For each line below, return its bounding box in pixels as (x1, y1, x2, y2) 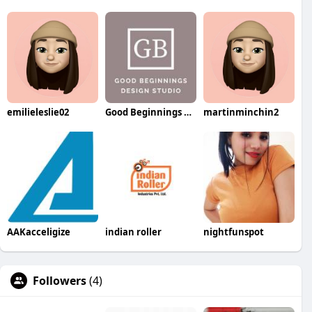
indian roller (104, 226, 162, 239)
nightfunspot (203, 226, 264, 239)
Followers (33, 273, 86, 289)
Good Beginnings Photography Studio (183, 106, 192, 119)
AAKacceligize (7, 226, 70, 239)
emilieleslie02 (7, 106, 69, 119)
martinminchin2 (203, 106, 279, 119)
